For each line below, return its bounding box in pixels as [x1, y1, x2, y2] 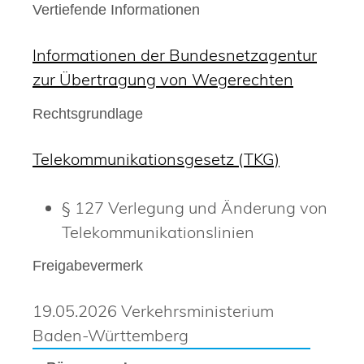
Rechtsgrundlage [32, 105, 143, 122]
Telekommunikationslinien [62, 221, 254, 242]
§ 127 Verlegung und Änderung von [62, 197, 327, 218]
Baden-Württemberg [32, 325, 188, 346]
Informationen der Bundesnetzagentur [32, 45, 317, 66]
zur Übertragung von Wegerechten [32, 69, 293, 90]
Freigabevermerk [32, 258, 143, 275]
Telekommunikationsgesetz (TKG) [32, 148, 279, 169]
